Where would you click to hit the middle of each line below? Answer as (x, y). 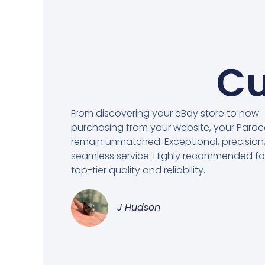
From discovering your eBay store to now (165, 114)
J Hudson (139, 208)
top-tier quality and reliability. (138, 170)
